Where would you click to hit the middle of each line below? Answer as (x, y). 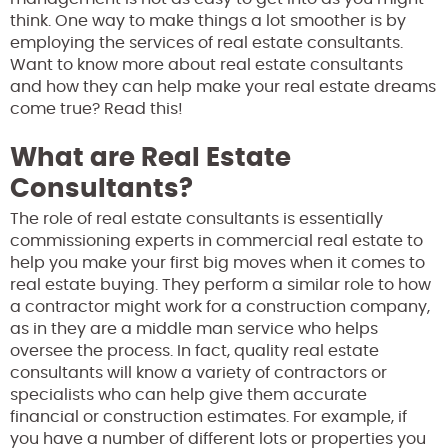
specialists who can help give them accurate (188, 394)
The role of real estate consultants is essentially (196, 218)
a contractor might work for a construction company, (220, 306)
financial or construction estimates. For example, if (208, 416)
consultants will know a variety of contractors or (198, 372)
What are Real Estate (150, 157)
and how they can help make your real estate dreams (223, 86)
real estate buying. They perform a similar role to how (220, 284)
